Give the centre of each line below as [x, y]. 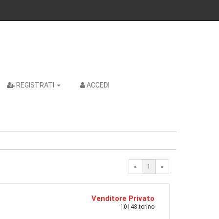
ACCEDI [98, 85]
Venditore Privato [123, 198]
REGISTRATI [35, 85]
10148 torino [137, 207]
